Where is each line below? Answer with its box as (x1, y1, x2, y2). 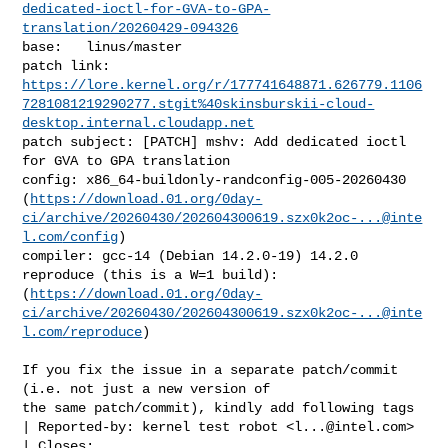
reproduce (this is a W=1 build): (22, 266, 287, 283)
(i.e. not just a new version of (22, 380, 271, 397)
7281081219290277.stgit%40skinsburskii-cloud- (22, 95, 375, 112)
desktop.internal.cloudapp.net (22, 114, 255, 131)
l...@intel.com (294, 418, 407, 435)
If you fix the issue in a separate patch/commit (22, 361, 399, 378)
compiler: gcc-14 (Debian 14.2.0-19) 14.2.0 (22, 247, 359, 264)
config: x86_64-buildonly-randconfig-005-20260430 (22, 171, 415, 188)
